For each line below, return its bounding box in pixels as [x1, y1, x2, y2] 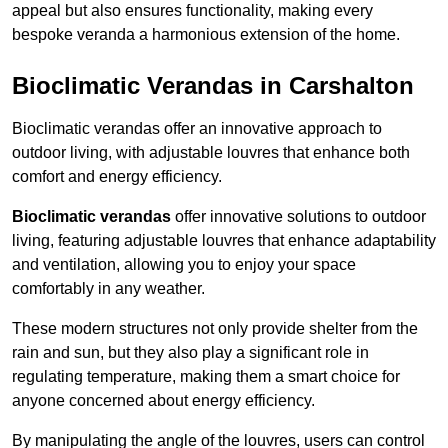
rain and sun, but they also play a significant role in [12, 344, 369, 362]
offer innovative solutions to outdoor [171, 208, 426, 226]
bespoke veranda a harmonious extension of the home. [12, 26, 400, 44]
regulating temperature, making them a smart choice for [12, 368, 400, 386]
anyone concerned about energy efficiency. [12, 392, 315, 410]
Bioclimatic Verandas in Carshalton [12, 72, 414, 100]
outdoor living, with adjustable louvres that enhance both [12, 144, 410, 162]
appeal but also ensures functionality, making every [12, 2, 373, 20]
